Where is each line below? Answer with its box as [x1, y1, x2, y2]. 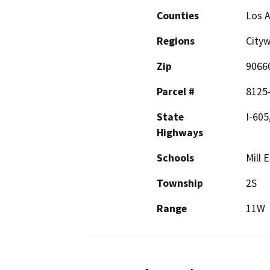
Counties [157, 9, 199, 23]
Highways [157, 126, 203, 140]
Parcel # [157, 85, 195, 99]
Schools [157, 151, 194, 165]
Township [157, 177, 203, 190]
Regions [157, 34, 195, 48]
